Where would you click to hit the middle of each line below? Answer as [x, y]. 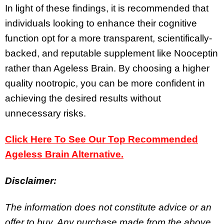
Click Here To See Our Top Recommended [101, 139]
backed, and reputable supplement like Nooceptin [111, 53]
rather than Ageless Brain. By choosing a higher [107, 68]
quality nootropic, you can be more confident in [105, 83]
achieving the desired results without [83, 98]
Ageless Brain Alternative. [64, 154]
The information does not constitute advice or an [108, 207]
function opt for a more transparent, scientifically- [108, 38]
